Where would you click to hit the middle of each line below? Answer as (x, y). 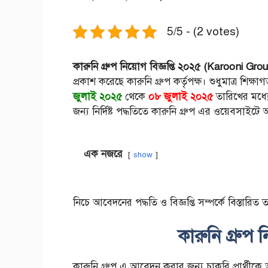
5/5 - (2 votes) (203, 32)
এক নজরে (103, 154)
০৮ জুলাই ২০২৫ (181, 97)
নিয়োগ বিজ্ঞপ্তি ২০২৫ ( (163, 67)
